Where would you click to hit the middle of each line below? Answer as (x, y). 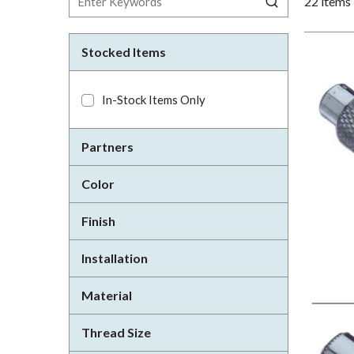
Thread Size (116, 332)
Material (107, 295)
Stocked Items (124, 52)
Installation (115, 258)
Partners (107, 147)
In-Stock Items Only (154, 100)
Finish (98, 221)
